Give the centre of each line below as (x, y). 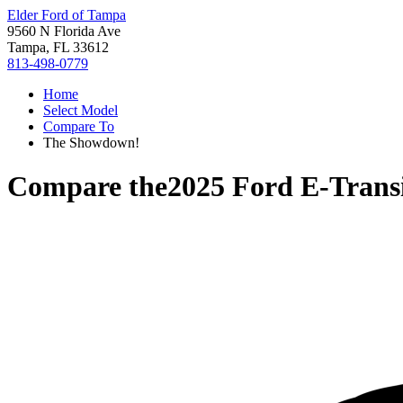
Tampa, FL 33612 (58, 47)
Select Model (81, 110)
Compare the (87, 187)
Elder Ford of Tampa (67, 15)
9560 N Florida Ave (64, 31)
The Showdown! (91, 143)
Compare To (79, 126)
